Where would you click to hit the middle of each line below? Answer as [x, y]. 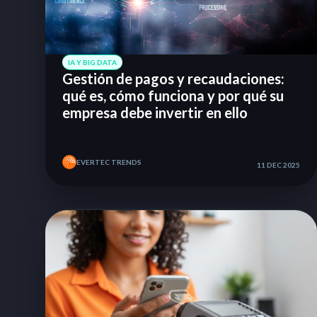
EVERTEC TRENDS [109, 162]
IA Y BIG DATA [92, 63]
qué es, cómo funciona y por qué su [173, 96]
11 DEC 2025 [278, 165]
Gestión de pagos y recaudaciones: [173, 79]
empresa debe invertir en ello [155, 113]
